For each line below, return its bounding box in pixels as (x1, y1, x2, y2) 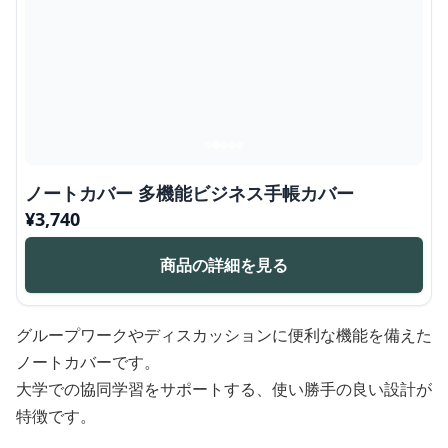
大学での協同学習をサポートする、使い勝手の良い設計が (16, 378, 432, 401)
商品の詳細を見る (160, 254, 288, 277)
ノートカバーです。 (16, 351, 160, 374)
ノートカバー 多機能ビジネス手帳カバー (25, 181, 354, 206)
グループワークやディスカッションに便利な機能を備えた (16, 324, 432, 347)
